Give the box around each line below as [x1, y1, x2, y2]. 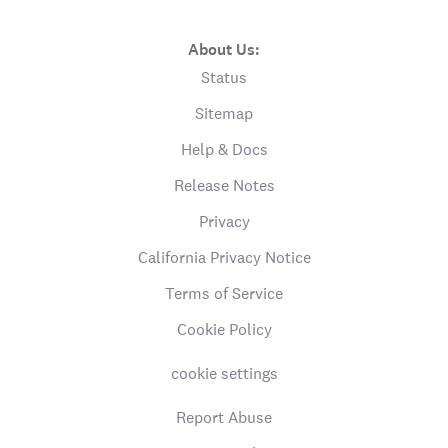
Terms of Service [165, 283, 283, 304]
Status [201, 67, 247, 88]
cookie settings [170, 363, 278, 384]
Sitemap [195, 103, 253, 124]
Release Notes [173, 175, 275, 196]
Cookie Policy [176, 319, 272, 340]
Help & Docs [180, 139, 268, 160]
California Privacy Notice [137, 247, 311, 268]
